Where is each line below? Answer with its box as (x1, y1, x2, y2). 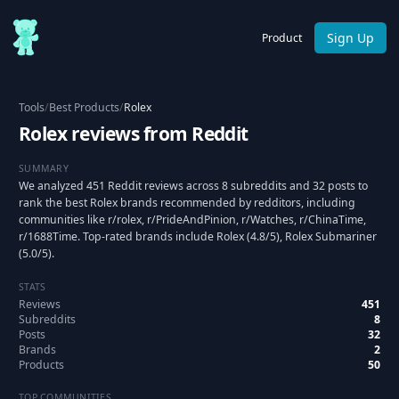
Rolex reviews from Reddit (19, 121, 248, 146)
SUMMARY (19, 161, 69, 175)
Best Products (49, 100, 119, 115)
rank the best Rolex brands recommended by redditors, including (19, 195, 355, 210)
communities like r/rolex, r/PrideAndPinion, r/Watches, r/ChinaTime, (19, 212, 366, 227)
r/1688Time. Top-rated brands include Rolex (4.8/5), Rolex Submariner (19, 229, 377, 244)
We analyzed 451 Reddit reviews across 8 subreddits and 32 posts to (19, 178, 368, 193)
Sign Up (327, 28, 374, 46)
